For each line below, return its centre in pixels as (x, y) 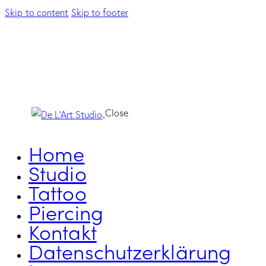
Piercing (66, 211)
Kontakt (63, 231)
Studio (58, 172)
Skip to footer (100, 12)
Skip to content (37, 12)
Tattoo (58, 192)
